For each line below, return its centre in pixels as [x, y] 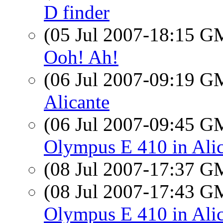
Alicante [77, 102]
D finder [77, 12]
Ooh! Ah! [81, 57]
